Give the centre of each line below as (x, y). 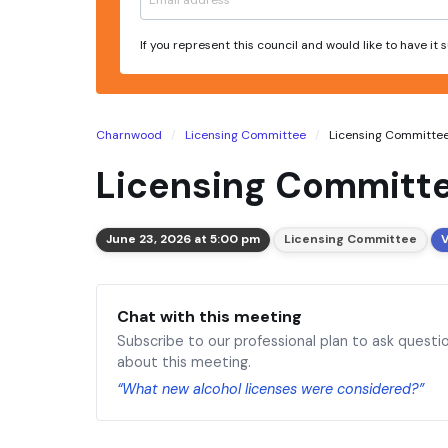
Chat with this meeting (209, 316)
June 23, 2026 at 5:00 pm (183, 239)
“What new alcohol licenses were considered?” (270, 388)
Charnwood (129, 134)
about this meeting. (184, 361)
